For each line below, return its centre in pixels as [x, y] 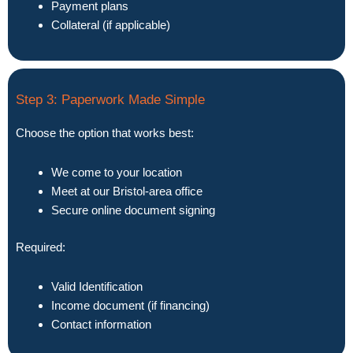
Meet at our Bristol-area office [127, 191]
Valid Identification [97, 286]
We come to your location [117, 172]
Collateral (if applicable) [111, 25]
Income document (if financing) [130, 305]
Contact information [101, 324]
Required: [41, 247]
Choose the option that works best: [105, 132]
